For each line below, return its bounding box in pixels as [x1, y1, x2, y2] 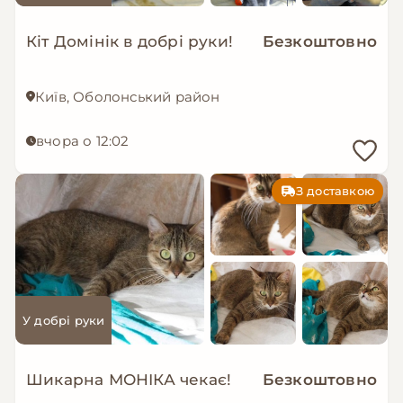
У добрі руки [22, 312, 105, 327]
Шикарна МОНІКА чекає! [26, 370, 232, 389]
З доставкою [295, 184, 374, 199]
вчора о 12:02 [36, 131, 130, 149]
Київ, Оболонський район [35, 87, 220, 105]
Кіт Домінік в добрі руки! [26, 31, 233, 50]
